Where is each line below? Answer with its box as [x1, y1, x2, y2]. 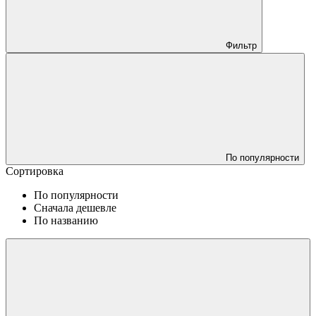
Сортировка [6, 164, 63, 177]
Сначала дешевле [34, 201, 116, 214]
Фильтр [226, 39, 257, 51]
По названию [34, 214, 98, 226]
